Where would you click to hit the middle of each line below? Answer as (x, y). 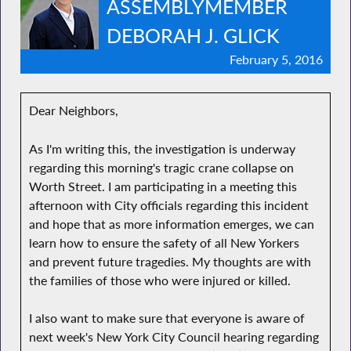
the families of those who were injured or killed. (159, 280)
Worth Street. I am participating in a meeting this (163, 186)
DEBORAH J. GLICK (193, 36)
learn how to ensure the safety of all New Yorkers (164, 242)
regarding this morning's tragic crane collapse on (161, 167)
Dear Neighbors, (73, 111)
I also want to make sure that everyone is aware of (166, 318)
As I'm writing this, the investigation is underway (162, 148)
